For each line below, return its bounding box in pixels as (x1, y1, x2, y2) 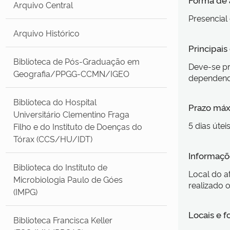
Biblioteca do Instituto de (13, 161, 108, 172)
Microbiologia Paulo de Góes (13, 173, 123, 185)
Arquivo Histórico (13, 27, 80, 39)
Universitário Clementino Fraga (13, 108, 130, 120)
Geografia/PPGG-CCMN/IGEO (13, 67, 130, 79)
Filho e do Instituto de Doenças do (13, 120, 143, 132)
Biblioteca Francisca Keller (13, 214, 113, 225)
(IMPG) (13, 185, 38, 197)
